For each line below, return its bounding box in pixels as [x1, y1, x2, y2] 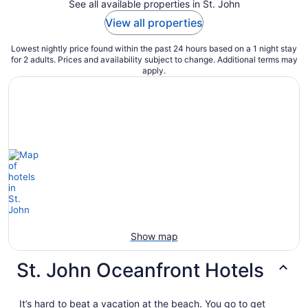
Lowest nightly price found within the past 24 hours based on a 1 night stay [11, 43, 297, 54]
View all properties [105, 15, 203, 30]
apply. [142, 65, 166, 76]
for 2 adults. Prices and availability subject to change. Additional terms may [10, 54, 298, 65]
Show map [130, 230, 178, 242]
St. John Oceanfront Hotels [16, 258, 264, 282]
